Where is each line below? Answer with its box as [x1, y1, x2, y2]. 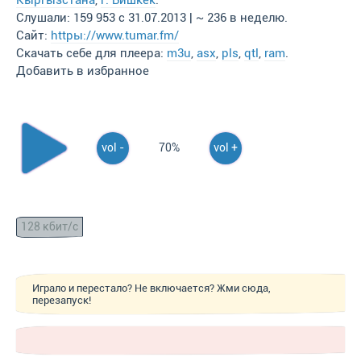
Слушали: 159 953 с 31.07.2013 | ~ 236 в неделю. [16, 10, 288, 25]
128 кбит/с [21, 220, 78, 234]
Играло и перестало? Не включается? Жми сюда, [32, 282, 271, 294]
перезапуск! [32, 294, 91, 306]
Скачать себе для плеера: [16, 46, 167, 60]
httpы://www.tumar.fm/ [51, 28, 179, 43]
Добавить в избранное [16, 64, 149, 78]
